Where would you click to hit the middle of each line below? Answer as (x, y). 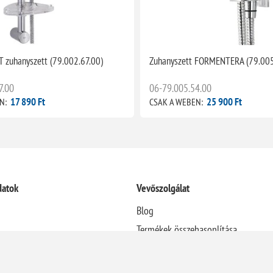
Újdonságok (158, 249)
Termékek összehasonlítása (186, 230)
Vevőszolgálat (163, 188)
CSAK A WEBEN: (176, 102)
